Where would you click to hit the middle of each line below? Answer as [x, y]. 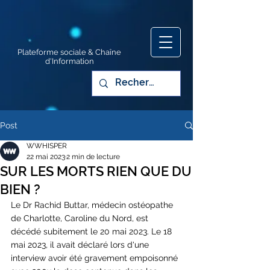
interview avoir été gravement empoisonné [96, 258]
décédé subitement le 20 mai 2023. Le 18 [93, 231]
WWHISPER [47, 146]
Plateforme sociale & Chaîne [69, 52]
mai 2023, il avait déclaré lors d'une [81, 245]
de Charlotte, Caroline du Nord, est [81, 218]
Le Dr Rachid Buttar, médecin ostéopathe [93, 205]
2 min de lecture [93, 157]
